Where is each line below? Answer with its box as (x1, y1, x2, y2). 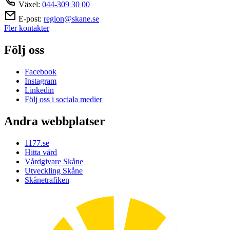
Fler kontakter (4, 23, 49, 32)
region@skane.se (44, 14, 99, 23)
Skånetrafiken (25, 175, 69, 184)
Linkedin (25, 85, 54, 94)
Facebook (25, 67, 56, 76)
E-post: (18, 14, 42, 23)
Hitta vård (25, 147, 57, 157)
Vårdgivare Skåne (25, 157, 83, 166)
